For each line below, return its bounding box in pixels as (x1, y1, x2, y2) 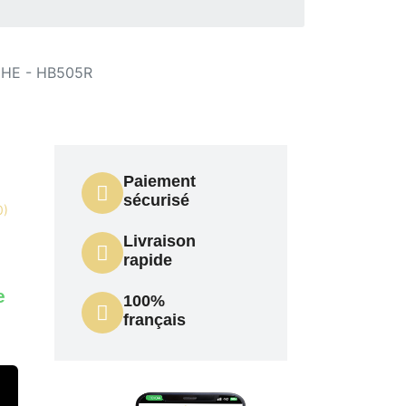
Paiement (122, 172, 196, 191)
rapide (122, 251, 177, 270)
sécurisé (122, 191, 189, 210)
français (122, 311, 186, 330)
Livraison (122, 232, 196, 251)
